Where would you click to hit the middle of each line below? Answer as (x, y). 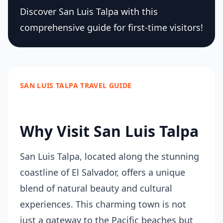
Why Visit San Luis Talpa (109, 131)
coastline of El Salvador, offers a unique (103, 172)
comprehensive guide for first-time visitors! (111, 27)
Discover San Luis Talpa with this (89, 11)
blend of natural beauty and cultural (96, 188)
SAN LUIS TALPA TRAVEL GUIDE (76, 85)
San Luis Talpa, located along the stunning (110, 156)
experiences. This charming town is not (103, 204)
